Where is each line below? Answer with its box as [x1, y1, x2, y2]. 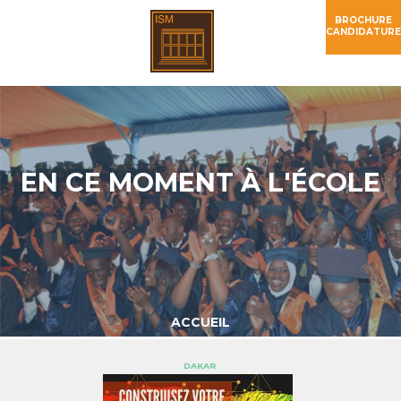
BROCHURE [335, 14, 392, 26]
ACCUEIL [170, 314, 230, 330]
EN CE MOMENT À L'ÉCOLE [21, 166, 380, 199]
